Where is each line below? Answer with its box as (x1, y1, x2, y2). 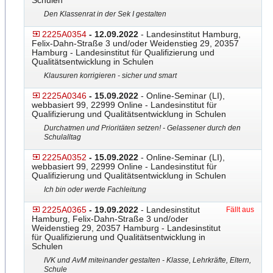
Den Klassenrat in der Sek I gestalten (44, 10, 166, 18)
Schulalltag (44, 133, 81, 141)
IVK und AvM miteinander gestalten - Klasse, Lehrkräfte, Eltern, (44, 256, 251, 264)
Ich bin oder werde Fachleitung (44, 185, 146, 194)
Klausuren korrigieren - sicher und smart (44, 71, 177, 80)
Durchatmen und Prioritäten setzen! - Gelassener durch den (44, 124, 241, 132)
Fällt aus (226, 205, 254, 214)
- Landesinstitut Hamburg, (138, 29, 241, 39)
